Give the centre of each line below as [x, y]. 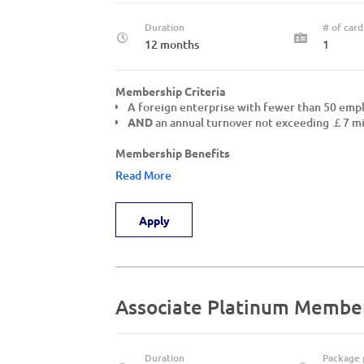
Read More [143, 175]
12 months [172, 44]
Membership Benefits [173, 153]
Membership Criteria [171, 91]
